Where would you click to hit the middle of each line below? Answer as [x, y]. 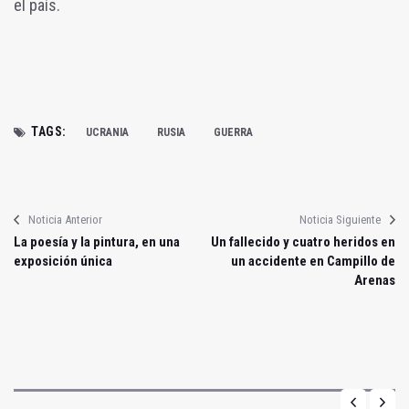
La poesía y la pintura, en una [97, 242]
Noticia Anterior [65, 220]
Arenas [375, 281]
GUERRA [233, 133]
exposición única [63, 262]
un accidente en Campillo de [313, 262]
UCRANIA [107, 133]
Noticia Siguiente [340, 220]
